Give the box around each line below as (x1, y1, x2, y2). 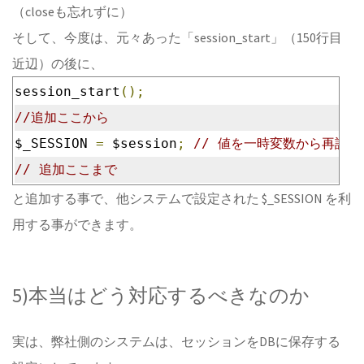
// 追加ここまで (15, 162, 117, 177)
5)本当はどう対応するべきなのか (12, 283, 310, 308)
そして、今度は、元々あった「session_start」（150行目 (12, 29, 342, 45)
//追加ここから (15, 110, 109, 125)
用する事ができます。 (12, 216, 142, 232)
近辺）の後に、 (12, 55, 103, 71)
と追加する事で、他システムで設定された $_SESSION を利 (12, 190, 351, 206)
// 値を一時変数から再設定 (193, 136, 361, 151)
